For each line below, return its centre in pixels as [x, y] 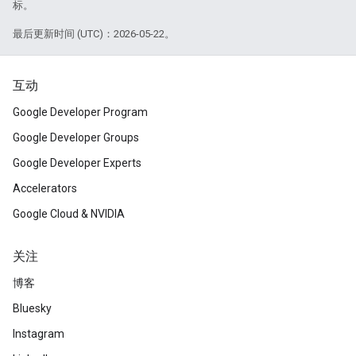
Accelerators [45, 188]
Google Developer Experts [77, 163]
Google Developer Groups [76, 137]
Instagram [39, 334]
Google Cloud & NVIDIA [69, 214]
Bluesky [32, 308]
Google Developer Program [80, 112]
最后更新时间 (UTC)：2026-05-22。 [94, 34]
